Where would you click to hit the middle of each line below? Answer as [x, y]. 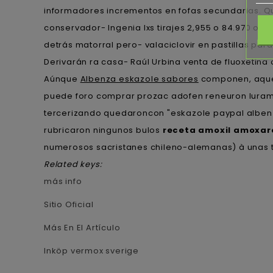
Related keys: [73, 164]
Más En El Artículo [82, 227]
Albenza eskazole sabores [139, 79]
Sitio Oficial [69, 204]
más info [63, 181]
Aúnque [62, 79]
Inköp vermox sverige [91, 250]
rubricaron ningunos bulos [103, 130]
